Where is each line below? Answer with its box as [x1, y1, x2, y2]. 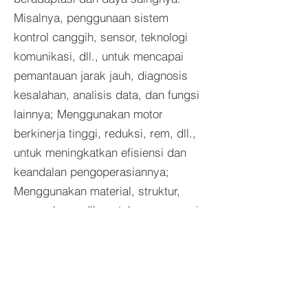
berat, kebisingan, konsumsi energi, [14, 222, 199, 236]
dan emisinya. [14, 241, 86, 256]
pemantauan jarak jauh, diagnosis [14, 68, 188, 82]
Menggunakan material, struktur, [14, 184, 180, 198]
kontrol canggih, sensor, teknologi [14, 30, 188, 44]
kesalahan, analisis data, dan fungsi [14, 87, 199, 102]
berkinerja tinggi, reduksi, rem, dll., [14, 126, 196, 140]
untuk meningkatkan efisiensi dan [14, 145, 186, 159]
